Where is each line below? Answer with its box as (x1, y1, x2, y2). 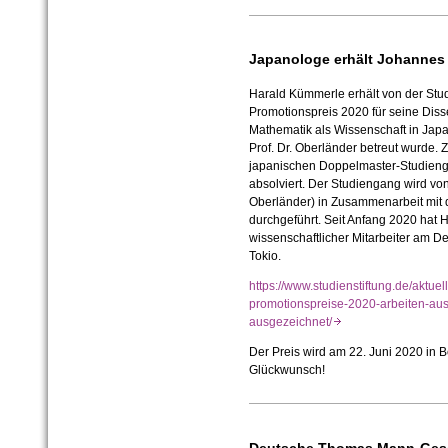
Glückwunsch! (248, 362, 325, 377)
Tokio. (248, 248, 281, 263)
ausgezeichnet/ (248, 314, 341, 329)
